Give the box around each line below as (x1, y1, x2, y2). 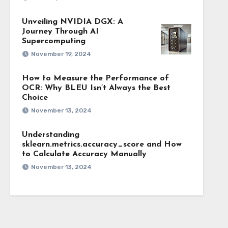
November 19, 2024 (31, 50, 91, 58)
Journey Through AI (21, 27, 99, 36)
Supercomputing (21, 37, 85, 45)
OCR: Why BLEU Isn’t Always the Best (21, 84, 170, 92)
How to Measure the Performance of (21, 74, 169, 82)
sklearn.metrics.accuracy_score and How (21, 140, 182, 149)
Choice (21, 94, 48, 102)
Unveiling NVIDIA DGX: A (21, 18, 123, 26)
